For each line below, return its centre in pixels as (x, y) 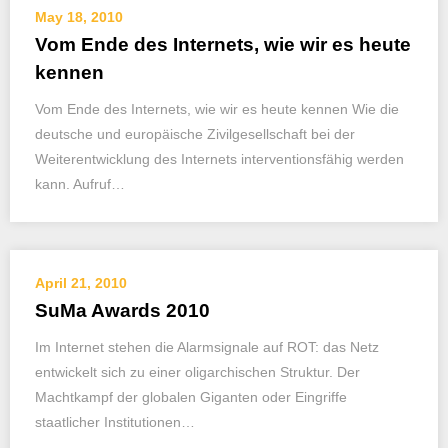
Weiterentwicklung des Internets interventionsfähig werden (219, 159)
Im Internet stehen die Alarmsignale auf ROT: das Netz (207, 347)
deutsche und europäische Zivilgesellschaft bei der (195, 134)
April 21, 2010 (81, 283)
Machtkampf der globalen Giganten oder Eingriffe (191, 397)
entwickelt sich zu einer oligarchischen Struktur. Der (197, 372)
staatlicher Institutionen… (115, 422)
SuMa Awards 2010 (122, 310)
